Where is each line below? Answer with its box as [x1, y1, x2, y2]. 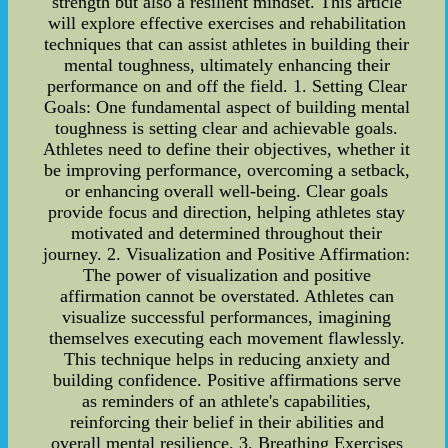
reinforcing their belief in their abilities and [69, 411, 384, 432]
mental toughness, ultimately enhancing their [63, 54, 390, 75]
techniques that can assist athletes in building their [44, 33, 410, 54]
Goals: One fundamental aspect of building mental [43, 96, 410, 117]
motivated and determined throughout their [71, 222, 383, 243]
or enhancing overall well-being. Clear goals [65, 180, 389, 201]
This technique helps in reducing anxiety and [63, 348, 390, 369]
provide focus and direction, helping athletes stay [48, 201, 406, 222]
